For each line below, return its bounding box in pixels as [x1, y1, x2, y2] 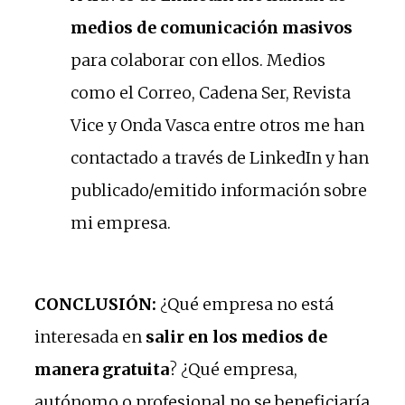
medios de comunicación [71, 16, 278, 38]
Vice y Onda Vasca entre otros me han [71, 114, 364, 136]
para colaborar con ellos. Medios [71, 49, 325, 71]
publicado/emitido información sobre [71, 179, 367, 201]
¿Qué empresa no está [156, 293, 334, 315]
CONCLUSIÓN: [34, 293, 156, 315]
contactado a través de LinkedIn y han [71, 146, 369, 168]
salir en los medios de [146, 325, 327, 347]
